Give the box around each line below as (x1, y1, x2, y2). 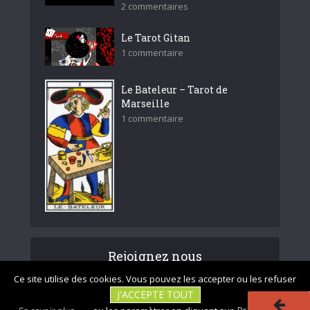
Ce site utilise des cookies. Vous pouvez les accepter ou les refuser (14, 273, 296, 285)
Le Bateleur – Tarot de (121, 82, 228, 96)
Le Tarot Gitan (121, 31, 190, 44)
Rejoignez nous (108, 247, 202, 264)
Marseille (121, 96, 170, 110)
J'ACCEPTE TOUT (116, 288, 194, 301)
